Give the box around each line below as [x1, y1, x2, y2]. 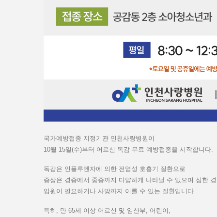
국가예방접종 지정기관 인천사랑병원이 [44, 135, 156, 142]
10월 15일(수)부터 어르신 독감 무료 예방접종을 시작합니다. [44, 146, 213, 153]
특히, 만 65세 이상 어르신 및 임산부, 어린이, [44, 207, 172, 214]
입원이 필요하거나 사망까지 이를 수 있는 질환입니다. [44, 187, 196, 195]
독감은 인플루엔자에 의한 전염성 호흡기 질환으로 [44, 165, 187, 172]
